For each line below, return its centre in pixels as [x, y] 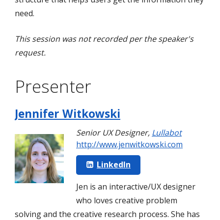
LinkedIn [114, 165]
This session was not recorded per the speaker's [104, 39]
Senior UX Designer [112, 133]
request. [30, 53]
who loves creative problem [127, 201]
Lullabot [167, 133]
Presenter [53, 86]
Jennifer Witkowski [68, 114]
